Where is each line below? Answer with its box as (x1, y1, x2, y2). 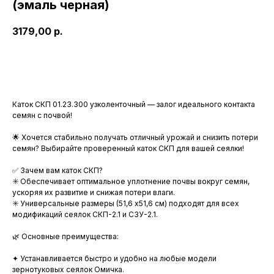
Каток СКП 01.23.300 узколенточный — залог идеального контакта (12, 100, 255, 109)
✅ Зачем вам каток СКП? (12, 166, 103, 176)
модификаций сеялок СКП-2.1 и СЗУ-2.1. (12, 210, 158, 220)
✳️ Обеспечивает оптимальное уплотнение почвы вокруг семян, (12, 177, 250, 187)
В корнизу (114, 60, 160, 71)
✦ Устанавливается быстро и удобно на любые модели (12, 254, 217, 264)
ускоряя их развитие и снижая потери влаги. (12, 188, 175, 198)
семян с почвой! (12, 111, 72, 120)
